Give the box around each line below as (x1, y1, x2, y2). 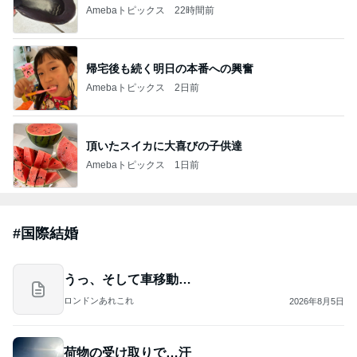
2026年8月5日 (289, 296, 344, 306)
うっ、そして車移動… (64, 273, 191, 287)
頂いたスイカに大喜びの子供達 (86, 139, 242, 152)
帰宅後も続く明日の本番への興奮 (86, 61, 253, 75)
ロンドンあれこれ (64, 296, 134, 306)
